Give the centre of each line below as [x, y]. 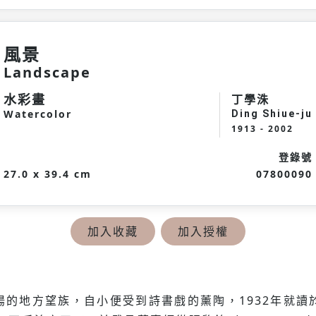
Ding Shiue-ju [272, 114]
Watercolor [38, 114]
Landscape [47, 72]
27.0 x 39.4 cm [48, 174]
